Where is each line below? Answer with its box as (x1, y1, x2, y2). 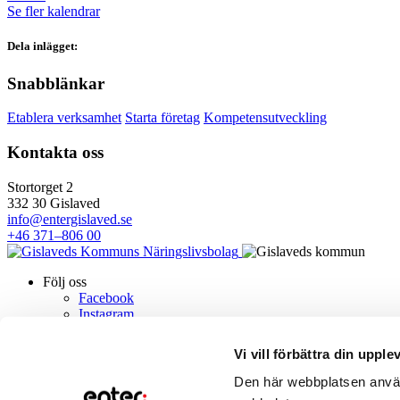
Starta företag (125, 110, 200, 126)
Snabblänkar (7, 73, 104, 93)
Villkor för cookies (79, 354, 184, 370)
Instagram (79, 305, 134, 321)
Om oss (43, 337, 86, 354)
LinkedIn (79, 321, 130, 337)
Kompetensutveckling (204, 110, 327, 126)
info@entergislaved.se (7, 211, 132, 227)
